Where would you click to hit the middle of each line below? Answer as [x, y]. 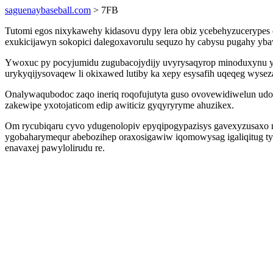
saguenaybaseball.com [48, 10]
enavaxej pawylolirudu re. [55, 148]
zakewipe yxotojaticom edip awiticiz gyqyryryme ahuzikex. [119, 105]
